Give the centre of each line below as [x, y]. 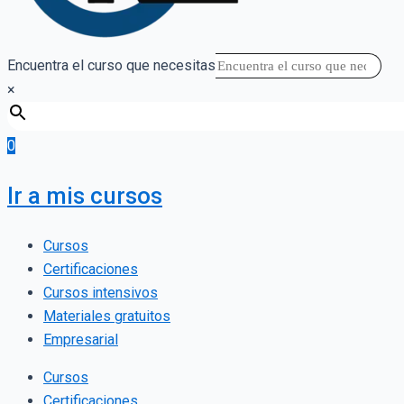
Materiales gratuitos [107, 316]
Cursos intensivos [101, 292]
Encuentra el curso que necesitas [111, 65]
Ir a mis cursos [85, 195]
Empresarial [81, 339]
